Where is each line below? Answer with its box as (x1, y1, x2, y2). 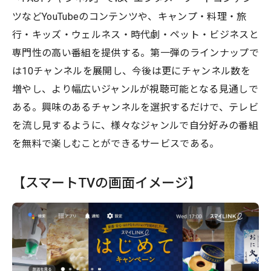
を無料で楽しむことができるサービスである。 (12, 137, 220, 149)
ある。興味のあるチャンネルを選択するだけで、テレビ (12, 101, 259, 113)
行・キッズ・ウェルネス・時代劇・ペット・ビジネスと (12, 28, 260, 41)
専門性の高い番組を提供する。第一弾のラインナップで (12, 47, 260, 59)
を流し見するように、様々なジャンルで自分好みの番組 (12, 119, 259, 131)
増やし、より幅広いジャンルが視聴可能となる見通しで (12, 83, 258, 95)
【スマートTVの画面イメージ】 (12, 175, 201, 191)
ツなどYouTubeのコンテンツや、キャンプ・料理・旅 (12, 10, 247, 22)
